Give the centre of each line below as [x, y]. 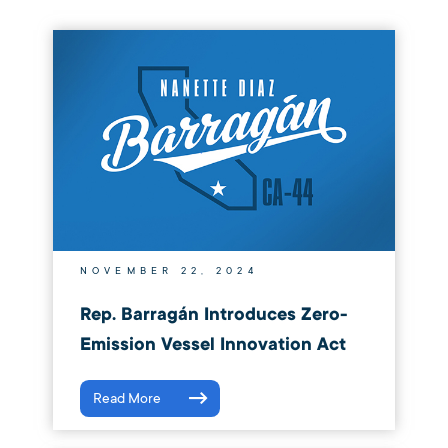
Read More [126, 398]
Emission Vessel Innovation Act [212, 344]
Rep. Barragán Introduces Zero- [213, 314]
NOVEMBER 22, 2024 [168, 271]
